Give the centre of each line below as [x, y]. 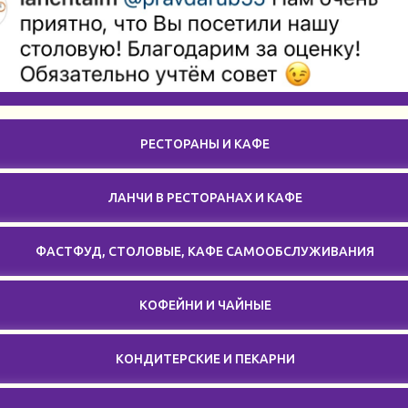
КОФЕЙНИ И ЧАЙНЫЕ [205, 305]
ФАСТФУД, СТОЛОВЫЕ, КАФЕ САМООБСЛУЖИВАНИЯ [205, 251]
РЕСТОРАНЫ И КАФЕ [205, 143]
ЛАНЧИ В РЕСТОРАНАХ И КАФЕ [205, 197]
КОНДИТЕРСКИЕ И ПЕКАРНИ [205, 358]
